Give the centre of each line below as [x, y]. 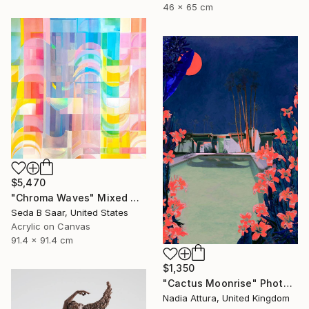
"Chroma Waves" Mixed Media [135, 198]
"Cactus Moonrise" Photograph [288, 283]
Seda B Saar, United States [70, 213]
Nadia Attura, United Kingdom [226, 298]
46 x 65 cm [188, 7]
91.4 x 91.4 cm [42, 240]
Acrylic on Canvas [51, 227]
